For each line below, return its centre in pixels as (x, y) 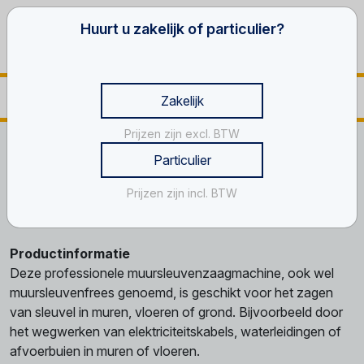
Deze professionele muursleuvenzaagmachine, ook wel (172, 273)
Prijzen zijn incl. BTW (182, 193)
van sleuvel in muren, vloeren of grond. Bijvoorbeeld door (176, 312)
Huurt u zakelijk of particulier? (182, 29)
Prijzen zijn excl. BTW (182, 134)
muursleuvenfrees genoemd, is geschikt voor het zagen (171, 292)
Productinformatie (70, 253)
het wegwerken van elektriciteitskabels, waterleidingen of (175, 331)
